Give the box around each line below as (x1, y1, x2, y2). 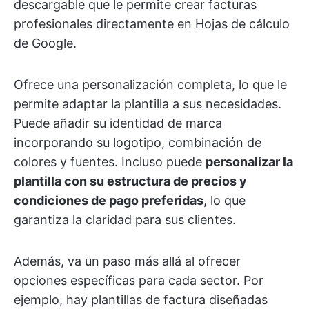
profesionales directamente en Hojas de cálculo (14, 16, 290, 31)
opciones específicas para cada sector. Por (14, 272, 263, 288)
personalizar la (206, 154, 293, 169)
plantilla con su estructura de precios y (14, 173, 247, 188)
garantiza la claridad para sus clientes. (14, 212, 236, 227)
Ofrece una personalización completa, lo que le (14, 77, 287, 92)
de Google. (14, 35, 77, 50)
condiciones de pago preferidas (14, 192, 203, 208)
